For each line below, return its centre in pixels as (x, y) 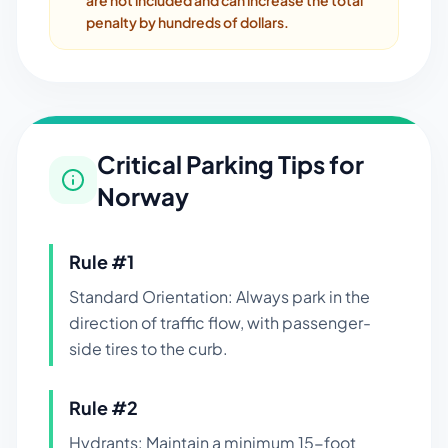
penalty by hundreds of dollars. (187, 22)
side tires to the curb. (148, 348)
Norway (143, 196)
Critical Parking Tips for (230, 164)
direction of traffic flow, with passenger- (220, 322)
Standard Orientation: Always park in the (219, 296)
